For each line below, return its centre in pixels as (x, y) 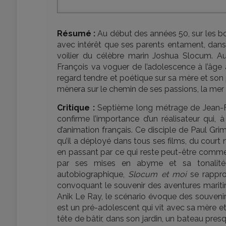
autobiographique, (93, 174)
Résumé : (76, 34)
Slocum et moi (157, 174)
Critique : (76, 108)
